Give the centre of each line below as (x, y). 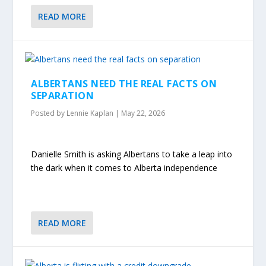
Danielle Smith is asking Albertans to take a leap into (132, 154)
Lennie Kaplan (90, 113)
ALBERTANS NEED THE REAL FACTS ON (124, 83)
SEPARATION (63, 95)
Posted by (49, 113)
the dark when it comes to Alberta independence (124, 167)
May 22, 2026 (143, 113)
